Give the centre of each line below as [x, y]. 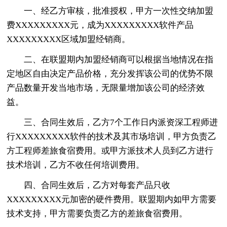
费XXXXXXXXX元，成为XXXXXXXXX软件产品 [100, 25]
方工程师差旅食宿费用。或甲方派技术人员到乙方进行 [110, 150]
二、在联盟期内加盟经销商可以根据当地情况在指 [119, 59]
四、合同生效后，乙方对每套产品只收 [97, 185]
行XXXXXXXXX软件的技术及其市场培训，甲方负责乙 [112, 136]
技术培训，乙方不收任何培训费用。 [76, 165]
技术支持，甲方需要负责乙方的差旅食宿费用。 [97, 213]
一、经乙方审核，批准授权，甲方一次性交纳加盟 [119, 11]
